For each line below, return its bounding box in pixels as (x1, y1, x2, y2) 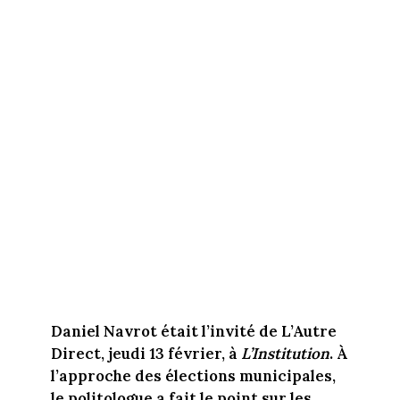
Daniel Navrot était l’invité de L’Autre (50, 321, 337, 341)
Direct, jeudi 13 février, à (50, 343, 241, 363)
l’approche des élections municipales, (50, 365, 336, 386)
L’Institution (240, 343, 329, 363)
